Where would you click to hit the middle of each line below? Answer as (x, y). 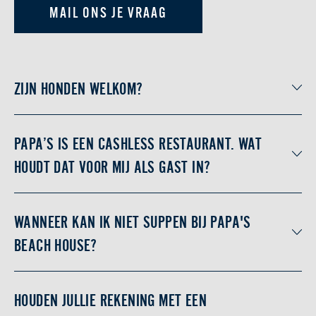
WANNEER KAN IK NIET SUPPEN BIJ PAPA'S (133, 220)
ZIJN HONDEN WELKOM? (79, 87)
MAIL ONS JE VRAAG (108, 14)
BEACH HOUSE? (56, 244)
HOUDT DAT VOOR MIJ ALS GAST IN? (113, 165)
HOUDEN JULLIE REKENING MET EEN (110, 299)
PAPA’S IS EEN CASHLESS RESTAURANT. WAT (138, 142)
